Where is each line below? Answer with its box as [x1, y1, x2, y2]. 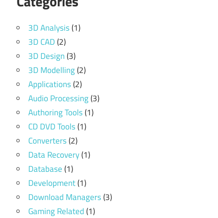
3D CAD [28, 35, 55, 48]
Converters [28, 134, 67, 147]
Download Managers [28, 190, 101, 203]
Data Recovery [28, 148, 79, 161]
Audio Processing [28, 91, 89, 105]
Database [28, 162, 62, 175]
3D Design [28, 49, 65, 62]
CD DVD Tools [28, 120, 75, 133]
